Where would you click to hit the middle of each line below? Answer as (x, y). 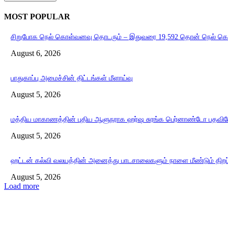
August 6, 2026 (36, 53)
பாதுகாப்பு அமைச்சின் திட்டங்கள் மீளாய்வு (72, 78)
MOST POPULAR (37, 16)
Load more (22, 186)
